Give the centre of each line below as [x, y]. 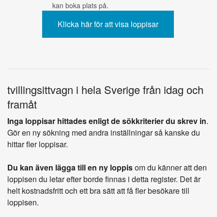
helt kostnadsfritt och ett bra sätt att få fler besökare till [98, 190]
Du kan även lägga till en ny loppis [70, 167]
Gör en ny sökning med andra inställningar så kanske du [104, 132]
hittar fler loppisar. [38, 144]
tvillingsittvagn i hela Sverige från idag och [105, 89]
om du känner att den [170, 167]
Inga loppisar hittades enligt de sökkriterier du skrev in [107, 121]
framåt [22, 104]
